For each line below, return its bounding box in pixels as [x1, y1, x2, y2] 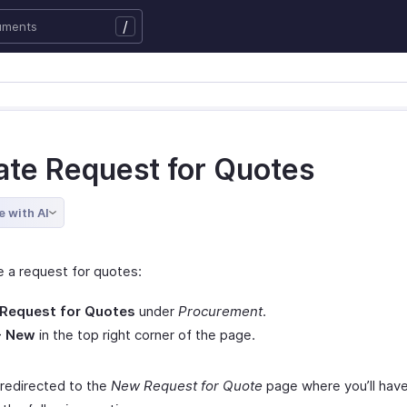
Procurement [178, 303, 263, 320]
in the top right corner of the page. [35, 326, 255, 343]
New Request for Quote [111, 377, 263, 394]
